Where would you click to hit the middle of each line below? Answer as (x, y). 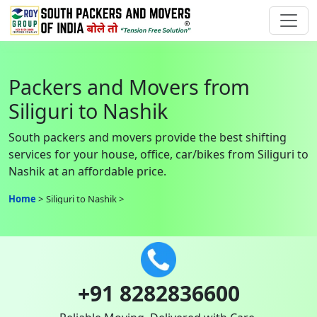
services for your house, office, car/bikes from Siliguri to (158, 154)
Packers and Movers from (129, 86)
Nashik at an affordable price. (87, 171)
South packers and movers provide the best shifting (148, 137)
